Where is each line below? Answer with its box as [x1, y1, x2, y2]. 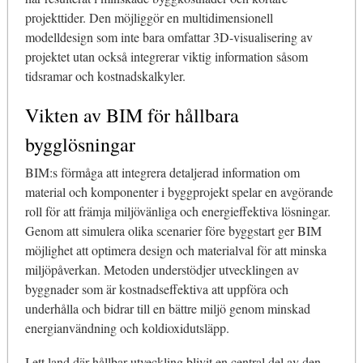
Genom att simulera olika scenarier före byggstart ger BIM [24, 222, 322, 240]
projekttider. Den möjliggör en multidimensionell [24, 9, 273, 27]
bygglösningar [24, 131, 135, 158]
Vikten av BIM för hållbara [24, 102, 239, 129]
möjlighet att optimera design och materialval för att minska [24, 241, 327, 259]
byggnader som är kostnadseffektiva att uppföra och [24, 280, 288, 298]
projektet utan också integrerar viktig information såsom [24, 48, 308, 66]
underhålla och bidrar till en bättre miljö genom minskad [24, 300, 310, 318]
